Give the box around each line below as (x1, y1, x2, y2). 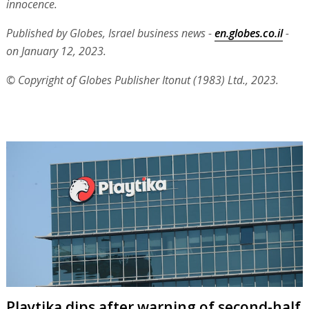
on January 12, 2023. (6, 43, 106, 59)
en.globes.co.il (214, 26, 283, 41)
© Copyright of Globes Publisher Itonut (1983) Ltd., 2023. (6, 72, 279, 88)
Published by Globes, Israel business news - (6, 26, 215, 41)
